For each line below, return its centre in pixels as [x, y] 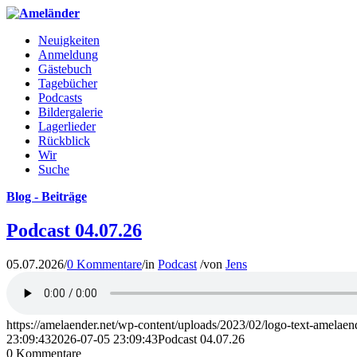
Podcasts [60, 98]
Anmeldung [68, 55]
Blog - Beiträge [47, 196]
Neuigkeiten [69, 40]
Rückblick [64, 141]
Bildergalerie [71, 112]
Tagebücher [68, 83]
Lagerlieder [67, 126]
